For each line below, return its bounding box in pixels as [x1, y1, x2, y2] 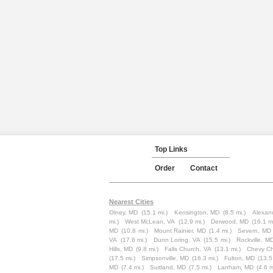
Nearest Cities [109, 198, 154, 205]
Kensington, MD [174, 209, 220, 216]
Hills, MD [109, 246, 133, 252]
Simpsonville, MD [141, 255, 190, 261]
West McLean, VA [125, 218, 175, 225]
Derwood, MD [210, 218, 249, 225]
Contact [190, 164, 218, 172]
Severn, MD [238, 227, 271, 234]
